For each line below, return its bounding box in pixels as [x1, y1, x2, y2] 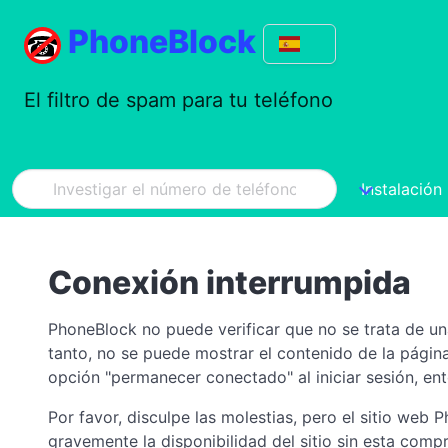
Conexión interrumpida [48, 263, 411, 302]
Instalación [361, 179, 442, 199]
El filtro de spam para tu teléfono [24, 88, 333, 112]
